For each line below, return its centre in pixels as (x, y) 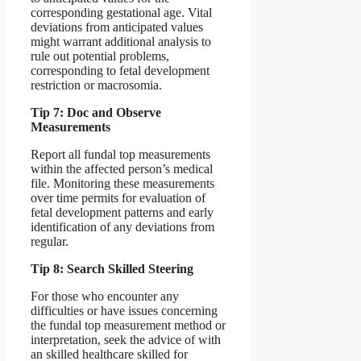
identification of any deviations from (122, 227)
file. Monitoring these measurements (122, 184)
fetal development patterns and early (122, 213)
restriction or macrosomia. (96, 85)
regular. (50, 242)
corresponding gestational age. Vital (121, 13)
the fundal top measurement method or (128, 326)
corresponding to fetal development (120, 71)
